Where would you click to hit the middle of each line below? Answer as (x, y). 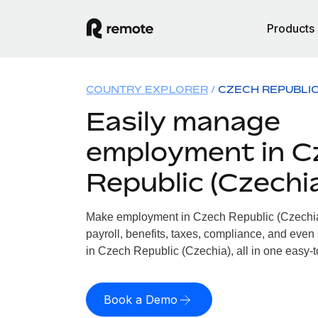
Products (291, 28)
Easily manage (183, 121)
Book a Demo (140, 300)
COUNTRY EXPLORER (147, 89)
